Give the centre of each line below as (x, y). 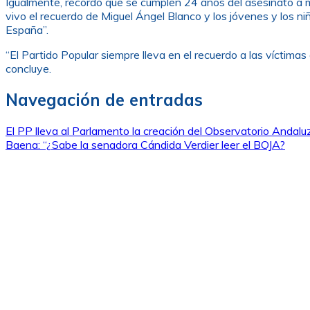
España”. (30, 29)
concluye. (30, 68)
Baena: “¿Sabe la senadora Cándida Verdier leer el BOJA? (145, 144)
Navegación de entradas (104, 99)
